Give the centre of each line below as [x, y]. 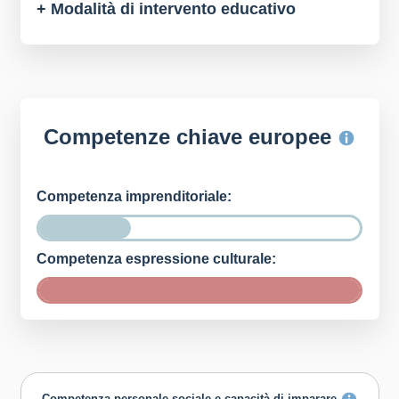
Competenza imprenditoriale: [134, 196]
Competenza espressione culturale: [157, 258]
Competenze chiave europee [191, 136]
